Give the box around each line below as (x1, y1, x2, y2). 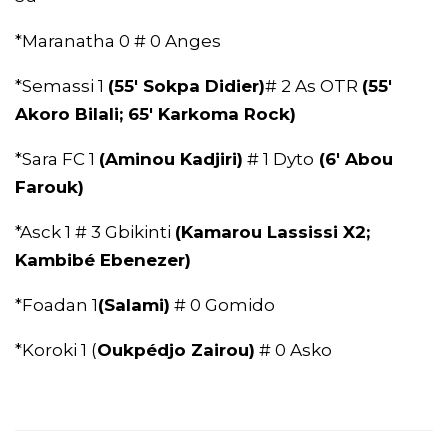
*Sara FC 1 (15, 149, 99, 170)
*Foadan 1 (15, 295, 98, 316)
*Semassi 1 (15, 76, 108, 97)
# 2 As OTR (265, 76, 362, 97)
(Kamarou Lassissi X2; (175, 222, 370, 243)
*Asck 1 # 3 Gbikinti (15, 222, 175, 243)
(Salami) (98, 295, 170, 316)
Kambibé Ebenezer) (15, 250, 191, 271)
